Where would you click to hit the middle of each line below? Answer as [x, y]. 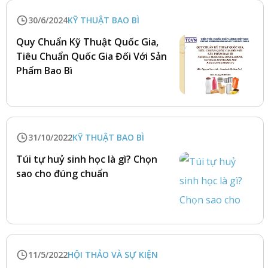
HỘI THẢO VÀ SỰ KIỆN [113, 255]
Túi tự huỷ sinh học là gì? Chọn [87, 159]
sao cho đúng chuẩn [62, 173]
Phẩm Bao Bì [44, 71]
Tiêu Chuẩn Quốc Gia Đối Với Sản [92, 56]
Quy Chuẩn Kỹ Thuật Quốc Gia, [87, 42]
